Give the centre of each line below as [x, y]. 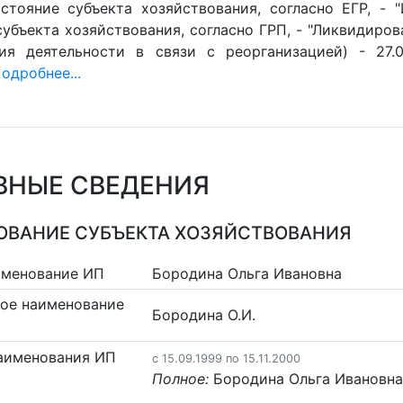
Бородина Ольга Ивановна [247, 273]
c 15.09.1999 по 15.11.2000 [227, 358]
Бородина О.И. [204, 315]
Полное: [181, 378]
